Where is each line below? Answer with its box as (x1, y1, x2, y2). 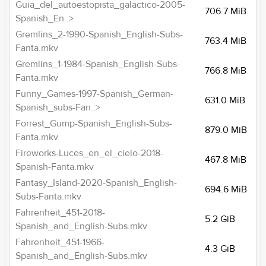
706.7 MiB (205, 5, 247, 17)
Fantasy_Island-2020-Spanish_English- (15, 177, 178, 189)
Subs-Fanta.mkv (15, 191, 82, 202)
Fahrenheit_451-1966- (15, 236, 105, 248)
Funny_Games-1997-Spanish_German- (15, 88, 174, 100)
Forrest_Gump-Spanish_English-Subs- (15, 118, 173, 129)
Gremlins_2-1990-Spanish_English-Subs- (15, 28, 183, 40)
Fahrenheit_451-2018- (15, 207, 106, 218)
